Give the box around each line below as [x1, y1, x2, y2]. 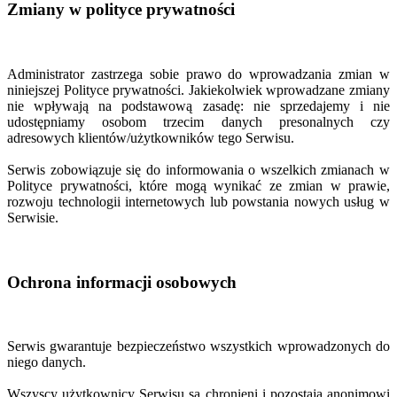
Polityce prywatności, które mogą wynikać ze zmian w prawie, [7, 178, 390, 193]
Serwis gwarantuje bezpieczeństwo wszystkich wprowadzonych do [7, 339, 390, 354]
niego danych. [7, 354, 86, 370]
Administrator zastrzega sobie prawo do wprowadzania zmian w [7, 66, 390, 82]
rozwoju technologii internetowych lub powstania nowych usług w [7, 194, 390, 209]
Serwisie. [7, 210, 58, 225]
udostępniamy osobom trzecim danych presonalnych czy [7, 114, 390, 129]
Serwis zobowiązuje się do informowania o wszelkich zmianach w [7, 162, 390, 177]
